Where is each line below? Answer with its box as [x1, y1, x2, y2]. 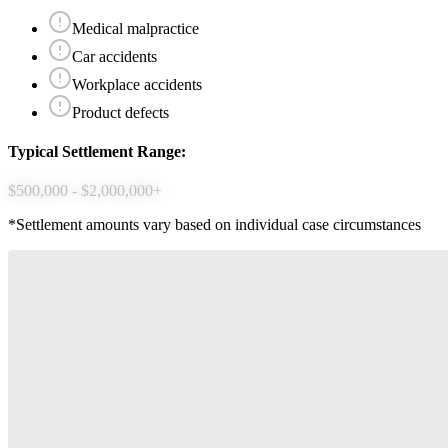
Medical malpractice [72, 19, 199, 37]
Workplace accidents [72, 75, 202, 93]
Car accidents [72, 47, 157, 65]
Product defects [72, 103, 169, 121]
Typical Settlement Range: [8, 143, 186, 161]
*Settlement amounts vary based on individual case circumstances [8, 216, 421, 234]
